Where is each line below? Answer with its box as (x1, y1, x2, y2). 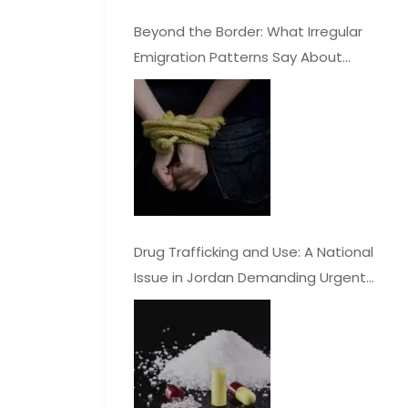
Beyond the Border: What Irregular (134, 22, 362, 42)
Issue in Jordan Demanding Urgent (134, 268, 366, 288)
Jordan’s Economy (134, 73, 257, 93)
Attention (134, 293, 199, 313)
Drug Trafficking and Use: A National (134, 242, 373, 262)
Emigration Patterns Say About (134, 47, 342, 67)
